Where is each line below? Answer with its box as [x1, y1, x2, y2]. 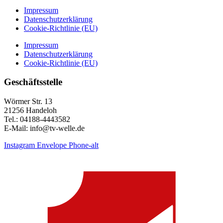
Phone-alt [69, 141, 99, 149]
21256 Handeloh [4, 106, 57, 114]
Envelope [37, 141, 67, 149]
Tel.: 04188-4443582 [4, 115, 70, 123]
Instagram [4, 141, 35, 149]
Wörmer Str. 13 [4, 97, 52, 106]
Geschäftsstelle [4, 77, 62, 88]
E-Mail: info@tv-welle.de [4, 124, 85, 132]
